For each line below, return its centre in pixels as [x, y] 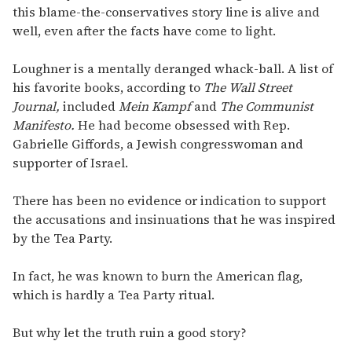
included [89, 106]
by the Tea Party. [62, 238]
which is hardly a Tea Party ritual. [114, 295]
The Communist [267, 106]
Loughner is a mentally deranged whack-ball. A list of [173, 69]
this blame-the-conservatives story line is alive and [166, 12]
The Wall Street [248, 88]
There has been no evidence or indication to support [169, 201]
